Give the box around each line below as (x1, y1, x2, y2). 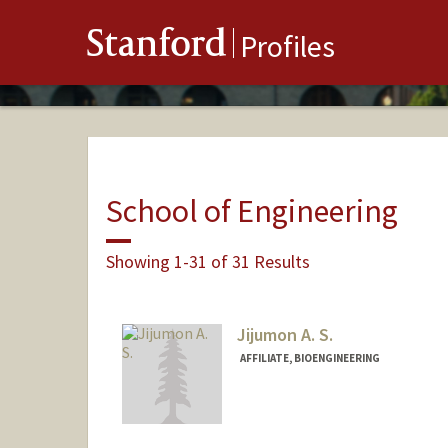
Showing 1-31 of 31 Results (105, 249, 310, 273)
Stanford (87, 26, 227, 69)
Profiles (240, 27, 335, 66)
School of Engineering (105, 190, 398, 231)
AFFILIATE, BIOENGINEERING (239, 351, 380, 366)
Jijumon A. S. (236, 323, 333, 347)
